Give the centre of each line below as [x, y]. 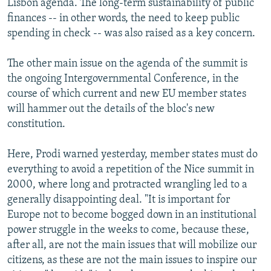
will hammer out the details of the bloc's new [111, 109]
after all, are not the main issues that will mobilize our [132, 245]
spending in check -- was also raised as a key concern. [131, 33]
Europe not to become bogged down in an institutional [132, 215]
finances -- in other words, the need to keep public [123, 18]
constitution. [36, 124]
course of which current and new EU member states [127, 94]
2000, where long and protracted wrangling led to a [127, 184]
